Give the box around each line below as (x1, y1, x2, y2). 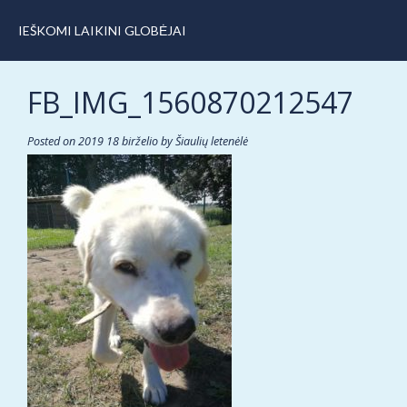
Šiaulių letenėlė (175, 133, 248, 149)
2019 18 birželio (78, 133, 158, 149)
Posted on (27, 133, 78, 149)
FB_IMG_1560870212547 (27, 83, 353, 122)
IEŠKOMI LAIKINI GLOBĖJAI (18, 23, 186, 38)
